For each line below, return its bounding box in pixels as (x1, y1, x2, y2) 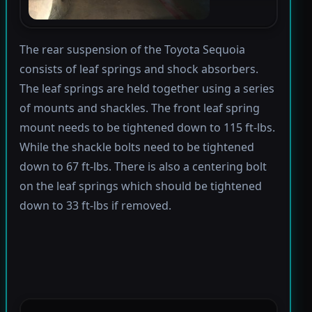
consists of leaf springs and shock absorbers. (19, 61, 258, 77)
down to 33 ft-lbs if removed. (19, 198, 171, 214)
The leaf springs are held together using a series (19, 81, 274, 97)
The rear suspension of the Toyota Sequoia (19, 42, 245, 58)
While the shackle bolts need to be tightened (19, 139, 254, 155)
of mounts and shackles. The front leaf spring (19, 100, 260, 116)
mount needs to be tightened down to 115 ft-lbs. (19, 120, 275, 136)
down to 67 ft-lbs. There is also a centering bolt (19, 159, 267, 175)
